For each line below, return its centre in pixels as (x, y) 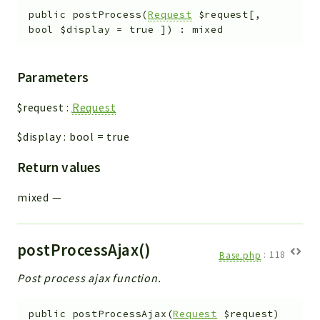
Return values (59, 167)
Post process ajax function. (89, 278)
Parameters (53, 77)
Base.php (240, 255)
